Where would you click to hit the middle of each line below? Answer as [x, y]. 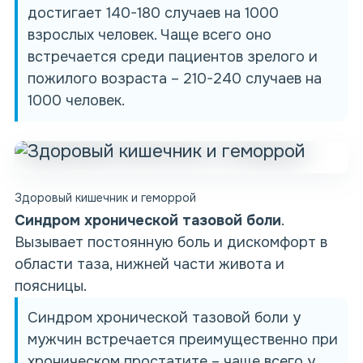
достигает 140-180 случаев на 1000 [153, 13]
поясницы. [51, 286]
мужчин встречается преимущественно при [183, 340]
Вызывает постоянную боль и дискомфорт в [171, 242]
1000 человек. [76, 100]
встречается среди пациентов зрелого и [173, 57]
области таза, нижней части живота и [149, 264]
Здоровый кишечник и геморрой [105, 198]
